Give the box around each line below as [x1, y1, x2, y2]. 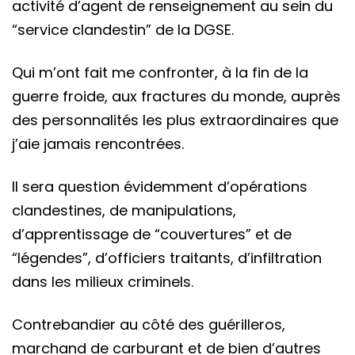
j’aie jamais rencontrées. [12, 133, 184, 154]
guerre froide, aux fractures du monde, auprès [12, 86, 341, 106]
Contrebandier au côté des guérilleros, [12, 314, 285, 334]
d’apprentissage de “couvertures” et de [12, 223, 292, 244]
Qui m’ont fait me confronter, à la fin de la [12, 62, 308, 82]
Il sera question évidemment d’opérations [12, 176, 307, 197]
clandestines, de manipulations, [12, 200, 236, 220]
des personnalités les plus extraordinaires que [12, 109, 338, 130]
